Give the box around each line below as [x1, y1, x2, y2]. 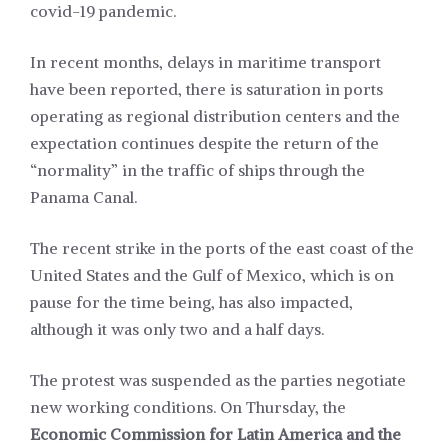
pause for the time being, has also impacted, [30, 292, 353, 313]
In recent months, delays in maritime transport [30, 52, 381, 73]
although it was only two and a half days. [30, 319, 324, 340]
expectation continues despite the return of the [30, 133, 379, 154]
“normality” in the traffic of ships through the [30, 160, 365, 181]
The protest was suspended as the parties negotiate [30, 370, 406, 391]
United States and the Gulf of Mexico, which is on [30, 265, 394, 286]
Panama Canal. [30, 187, 137, 208]
